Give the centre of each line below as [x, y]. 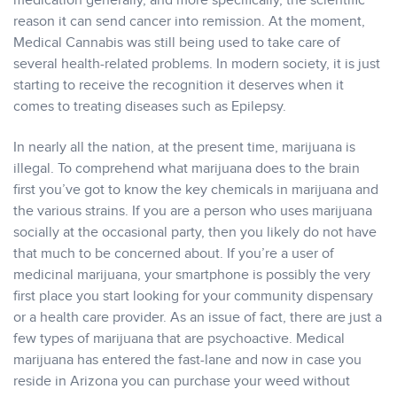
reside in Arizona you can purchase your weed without [182, 381]
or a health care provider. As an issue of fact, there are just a [198, 318]
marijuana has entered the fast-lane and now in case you [187, 360]
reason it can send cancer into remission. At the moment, [189, 22]
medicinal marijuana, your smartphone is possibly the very [192, 275]
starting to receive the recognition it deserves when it [179, 86]
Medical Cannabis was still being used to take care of [177, 43]
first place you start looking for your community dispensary [193, 296]
